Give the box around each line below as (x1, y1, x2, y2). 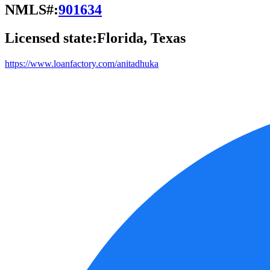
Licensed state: (5, 30, 97, 46)
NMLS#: (5, 1, 58, 17)
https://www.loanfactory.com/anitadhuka (5, 58, 159, 69)
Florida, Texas (97, 30, 186, 46)
